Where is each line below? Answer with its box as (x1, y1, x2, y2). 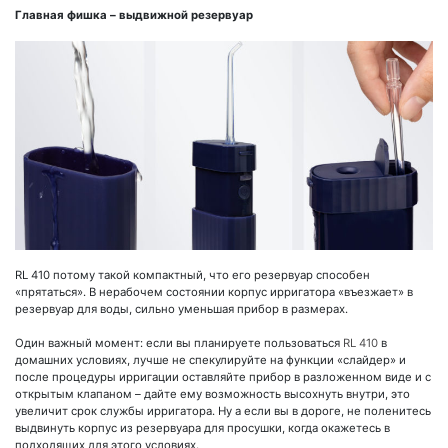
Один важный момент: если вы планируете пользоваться (15, 336, 343, 351)
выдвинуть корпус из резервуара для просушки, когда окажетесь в (15, 421, 390, 436)
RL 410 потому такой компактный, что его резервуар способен (15, 267, 370, 282)
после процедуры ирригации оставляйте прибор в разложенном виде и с (15, 370, 431, 385)
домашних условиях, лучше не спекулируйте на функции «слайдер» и (15, 353, 406, 368)
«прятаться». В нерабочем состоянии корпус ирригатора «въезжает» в (15, 284, 413, 299)
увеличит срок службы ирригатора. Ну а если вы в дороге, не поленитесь (15, 404, 431, 419)
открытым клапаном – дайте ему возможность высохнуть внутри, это (15, 387, 410, 402)
